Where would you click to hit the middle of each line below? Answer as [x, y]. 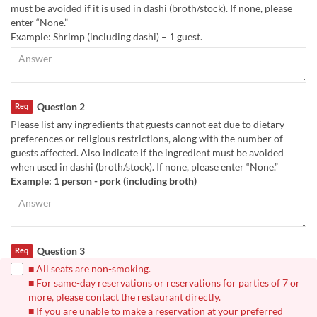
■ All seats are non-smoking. [90, 269]
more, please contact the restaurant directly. [125, 297]
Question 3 [60, 251]
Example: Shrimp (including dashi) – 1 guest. [106, 36]
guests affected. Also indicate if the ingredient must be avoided [147, 153]
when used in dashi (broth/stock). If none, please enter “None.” [144, 167]
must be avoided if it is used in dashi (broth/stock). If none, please [151, 8]
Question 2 [60, 106]
